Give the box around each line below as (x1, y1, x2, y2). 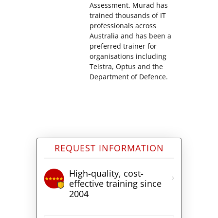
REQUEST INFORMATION (54, 142, 164, 154)
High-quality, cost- (69, 167, 144, 180)
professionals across (90, 21, 156, 31)
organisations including (90, 52, 166, 61)
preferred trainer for (90, 41, 157, 51)
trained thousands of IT (90, 11, 166, 20)
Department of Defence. (90, 72, 168, 82)
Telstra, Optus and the (90, 62, 163, 72)
